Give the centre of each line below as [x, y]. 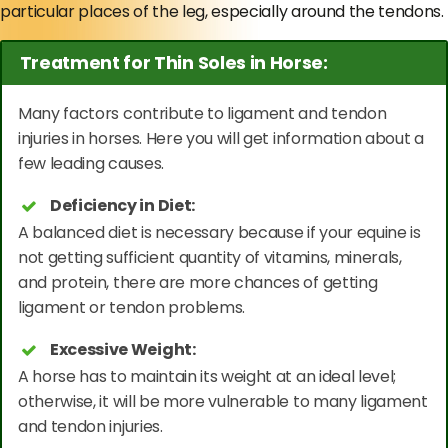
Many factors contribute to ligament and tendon [202, 113]
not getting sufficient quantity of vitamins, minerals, [210, 257]
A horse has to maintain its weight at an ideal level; [207, 376]
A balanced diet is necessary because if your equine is [219, 232]
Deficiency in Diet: [122, 205]
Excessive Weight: [123, 349]
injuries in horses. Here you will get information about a [221, 138]
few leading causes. [91, 163]
